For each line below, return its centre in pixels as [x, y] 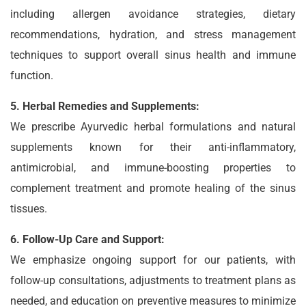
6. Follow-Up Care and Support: [87, 239]
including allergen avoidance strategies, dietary [153, 14]
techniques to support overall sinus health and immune [153, 55]
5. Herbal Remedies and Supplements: [105, 106]
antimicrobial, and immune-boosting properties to [153, 168]
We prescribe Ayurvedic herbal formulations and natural [153, 127]
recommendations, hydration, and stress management [153, 34]
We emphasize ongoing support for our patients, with [153, 260]
